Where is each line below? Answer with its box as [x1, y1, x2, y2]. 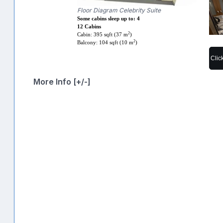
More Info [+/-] [33, 76, 91, 87]
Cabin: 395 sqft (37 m [77, 32, 128, 38]
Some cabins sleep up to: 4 [77, 16, 140, 22]
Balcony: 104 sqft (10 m [77, 40, 134, 46]
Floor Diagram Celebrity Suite [77, 6, 161, 14]
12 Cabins [77, 24, 102, 30]
